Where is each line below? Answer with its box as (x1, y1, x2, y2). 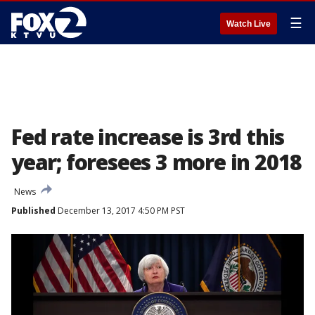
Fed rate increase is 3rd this (11, 122, 285, 151)
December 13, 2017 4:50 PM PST (56, 205, 185, 217)
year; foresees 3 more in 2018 (11, 148, 302, 176)
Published (11, 205, 56, 217)
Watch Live (226, 19, 271, 29)
